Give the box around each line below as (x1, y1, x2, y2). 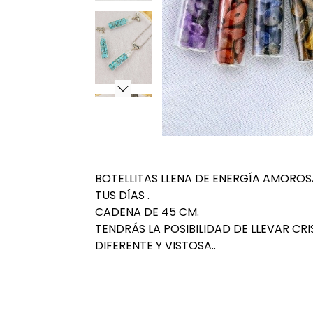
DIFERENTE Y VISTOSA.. (94, 237, 216, 254)
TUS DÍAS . (94, 187, 150, 203)
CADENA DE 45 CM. (94, 203, 199, 220)
